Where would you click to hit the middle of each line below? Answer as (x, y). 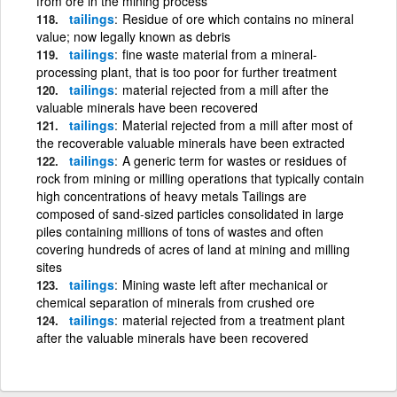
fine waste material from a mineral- (220, 54)
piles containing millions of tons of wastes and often (180, 231)
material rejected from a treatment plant (234, 319)
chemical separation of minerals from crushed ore (175, 302)
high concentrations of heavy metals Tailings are (171, 195)
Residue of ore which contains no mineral (238, 18)
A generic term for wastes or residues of (234, 160)
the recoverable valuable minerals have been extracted (191, 142)
